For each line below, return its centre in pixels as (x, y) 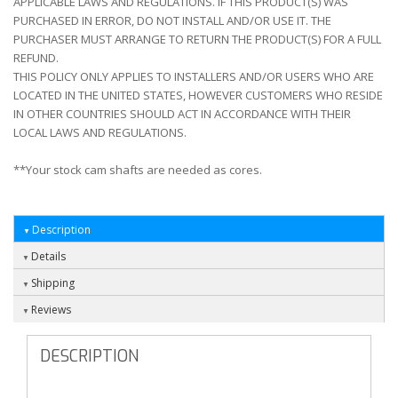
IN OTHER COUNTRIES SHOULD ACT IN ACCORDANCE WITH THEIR (182, 114)
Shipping (53, 283)
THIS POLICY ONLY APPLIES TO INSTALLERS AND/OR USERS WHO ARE (194, 77)
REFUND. (36, 58)
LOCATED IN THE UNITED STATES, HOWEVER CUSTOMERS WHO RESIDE (198, 96)
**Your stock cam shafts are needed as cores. (138, 170)
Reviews (51, 310)
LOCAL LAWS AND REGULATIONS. (100, 133)
